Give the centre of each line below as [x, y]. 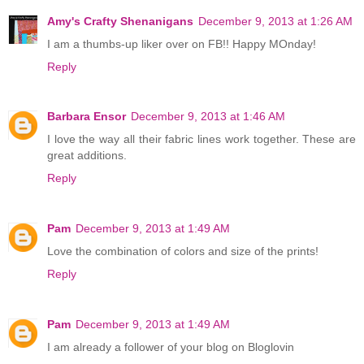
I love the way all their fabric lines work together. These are [201, 139]
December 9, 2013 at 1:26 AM [275, 21]
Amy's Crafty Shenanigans [120, 21]
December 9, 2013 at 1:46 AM [208, 117]
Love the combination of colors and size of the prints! [183, 251]
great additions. [87, 156]
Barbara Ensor [87, 117]
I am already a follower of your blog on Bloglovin [171, 347]
